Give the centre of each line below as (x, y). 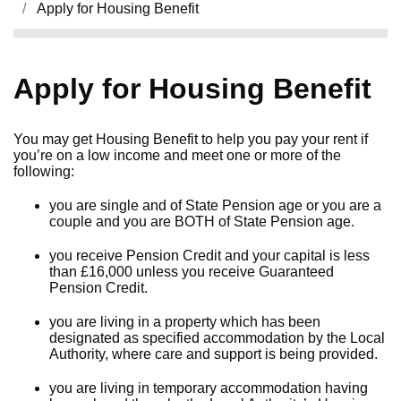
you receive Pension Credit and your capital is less (209, 256)
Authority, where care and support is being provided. (213, 354)
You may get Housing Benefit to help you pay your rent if (191, 139)
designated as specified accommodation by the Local (217, 338)
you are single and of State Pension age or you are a (215, 205)
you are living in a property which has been (185, 322)
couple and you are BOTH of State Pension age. (202, 222)
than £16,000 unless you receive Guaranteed (192, 272)
